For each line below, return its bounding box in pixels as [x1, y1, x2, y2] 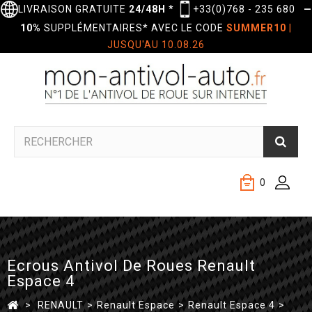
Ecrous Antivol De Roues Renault [7, 257, 256, 274]
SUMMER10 [226, 22, 286, 34]
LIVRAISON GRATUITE [17, 3, 129, 15]
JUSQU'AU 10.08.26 [107, 39, 205, 51]
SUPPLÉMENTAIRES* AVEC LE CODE [41, 22, 226, 34]
